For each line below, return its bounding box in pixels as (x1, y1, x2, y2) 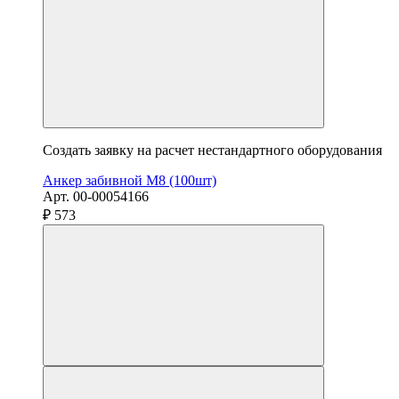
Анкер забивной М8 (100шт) (43, 173, 216, 189)
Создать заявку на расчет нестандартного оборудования (43, 142, 382, 159)
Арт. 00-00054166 (43, 189, 149, 205)
